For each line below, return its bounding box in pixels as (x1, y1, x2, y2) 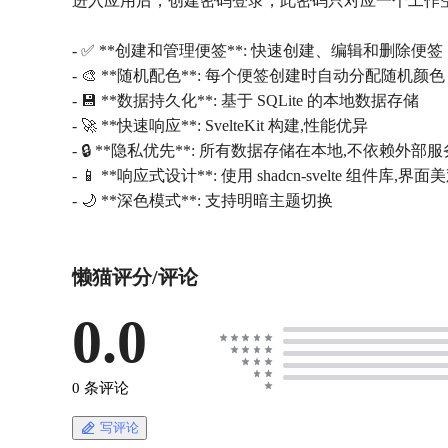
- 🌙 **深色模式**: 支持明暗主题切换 (72, 192, 333, 210)
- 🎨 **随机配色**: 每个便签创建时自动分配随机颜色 (72, 67, 445, 85)
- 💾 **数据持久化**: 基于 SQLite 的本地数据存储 (72, 92, 419, 110)
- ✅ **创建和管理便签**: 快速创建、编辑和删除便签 (72, 42, 443, 60)
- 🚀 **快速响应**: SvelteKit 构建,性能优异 (72, 117, 368, 135)
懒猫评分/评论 (72, 266, 198, 289)
